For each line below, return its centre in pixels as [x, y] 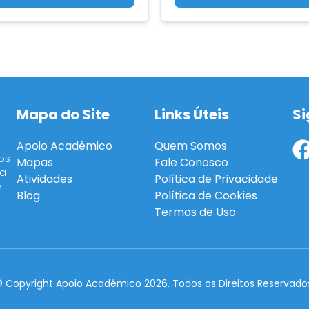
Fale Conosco [191, 163]
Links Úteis [192, 115]
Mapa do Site [63, 115]
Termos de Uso [195, 212]
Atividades [44, 179]
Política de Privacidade [216, 179]
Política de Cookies [206, 196]
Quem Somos [191, 146]
